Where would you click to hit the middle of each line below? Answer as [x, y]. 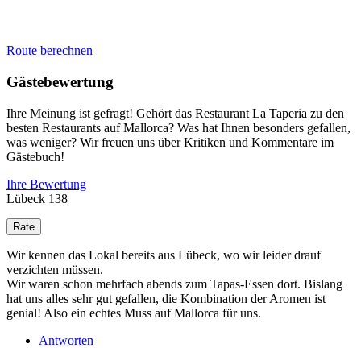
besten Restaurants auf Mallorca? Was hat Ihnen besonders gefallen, [178, 127]
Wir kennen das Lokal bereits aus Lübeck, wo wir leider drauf [164, 255]
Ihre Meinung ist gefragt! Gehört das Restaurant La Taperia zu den [175, 113]
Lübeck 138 [37, 198]
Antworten [66, 340]
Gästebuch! [35, 156]
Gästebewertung [60, 82]
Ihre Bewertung [46, 184]
